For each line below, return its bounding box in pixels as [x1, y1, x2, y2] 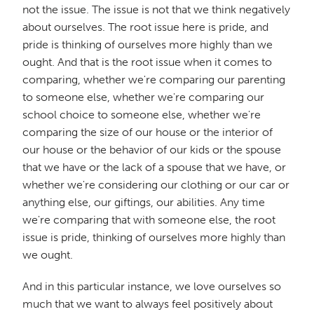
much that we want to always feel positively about [22, 296, 273, 310]
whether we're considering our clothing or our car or [22, 177, 289, 191]
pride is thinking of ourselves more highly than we [22, 37, 273, 51]
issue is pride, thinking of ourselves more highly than [22, 230, 285, 244]
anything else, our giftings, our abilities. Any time [22, 195, 265, 209]
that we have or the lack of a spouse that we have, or [22, 160, 286, 174]
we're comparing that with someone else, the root [22, 212, 275, 226]
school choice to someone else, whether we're [22, 107, 261, 121]
